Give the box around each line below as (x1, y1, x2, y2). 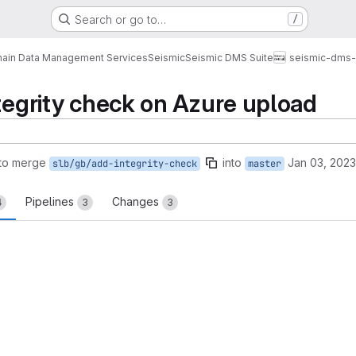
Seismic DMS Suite (185, 51, 273, 64)
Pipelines (25, 195, 77, 208)
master (248, 157, 281, 170)
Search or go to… (74, 12, 166, 26)
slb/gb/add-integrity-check (52, 157, 197, 170)
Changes (112, 195, 162, 208)
